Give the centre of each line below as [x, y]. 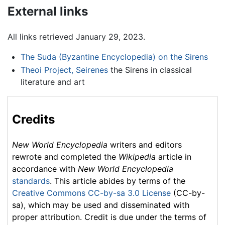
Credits [33, 119]
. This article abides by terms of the [118, 181]
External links [48, 12]
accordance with [45, 168]
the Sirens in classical [150, 70]
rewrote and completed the [65, 156]
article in [174, 156]
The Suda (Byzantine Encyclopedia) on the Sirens [114, 57]
